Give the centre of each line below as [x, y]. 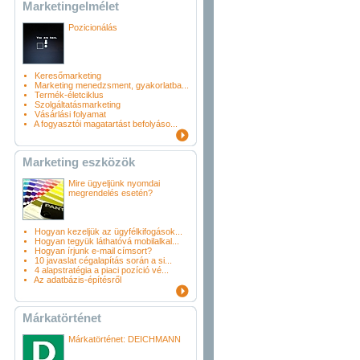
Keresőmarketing [68, 76]
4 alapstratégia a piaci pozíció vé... [102, 270]
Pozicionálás [93, 27]
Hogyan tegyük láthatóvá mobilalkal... [107, 241]
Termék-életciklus [69, 95]
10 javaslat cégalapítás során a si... [103, 260]
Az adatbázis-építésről [78, 280]
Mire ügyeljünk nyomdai [114, 183]
